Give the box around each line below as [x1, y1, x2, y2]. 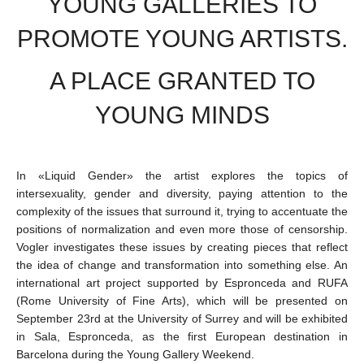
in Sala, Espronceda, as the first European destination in [16, 330, 348, 344]
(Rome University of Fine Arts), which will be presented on [16, 294, 348, 308]
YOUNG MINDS [94, 102, 270, 129]
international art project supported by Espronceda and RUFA [16, 276, 348, 290]
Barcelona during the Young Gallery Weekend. [16, 348, 254, 362]
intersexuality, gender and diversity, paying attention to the [16, 187, 348, 201]
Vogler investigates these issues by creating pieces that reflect [16, 240, 348, 254]
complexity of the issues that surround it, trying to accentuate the [16, 205, 348, 219]
